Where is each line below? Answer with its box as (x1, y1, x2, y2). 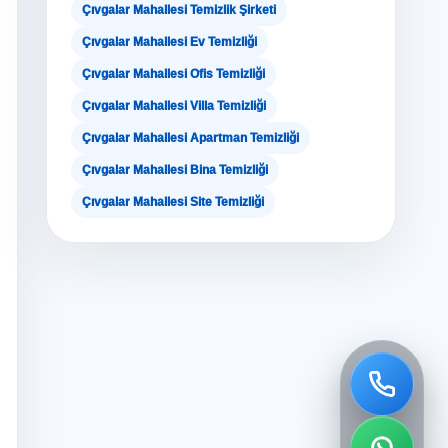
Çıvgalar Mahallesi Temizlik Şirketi (82, 3, 276, 17)
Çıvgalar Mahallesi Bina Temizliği (82, 163, 268, 177)
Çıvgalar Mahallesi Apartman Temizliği (82, 131, 299, 145)
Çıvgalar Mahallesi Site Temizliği (82, 195, 264, 209)
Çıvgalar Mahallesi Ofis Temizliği (82, 67, 265, 81)
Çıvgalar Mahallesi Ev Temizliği (82, 35, 257, 49)
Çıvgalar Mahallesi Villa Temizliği (82, 99, 266, 113)
